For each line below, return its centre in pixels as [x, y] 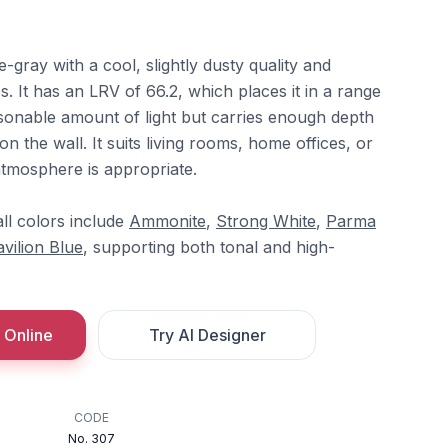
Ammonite [167, 221]
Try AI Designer [207, 335]
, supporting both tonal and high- [209, 247]
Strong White [266, 221]
